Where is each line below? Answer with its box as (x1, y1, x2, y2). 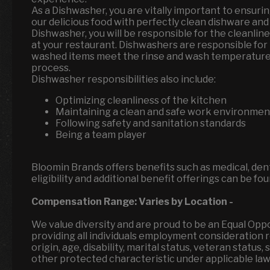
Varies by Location (139, 196, 227, 207)
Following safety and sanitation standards (55, 118, 248, 129)
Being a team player (55, 129, 148, 140)
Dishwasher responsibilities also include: (31, 74, 218, 85)
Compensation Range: (31, 196, 139, 207)
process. (31, 62, 72, 74)
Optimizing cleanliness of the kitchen (55, 95, 228, 106)
